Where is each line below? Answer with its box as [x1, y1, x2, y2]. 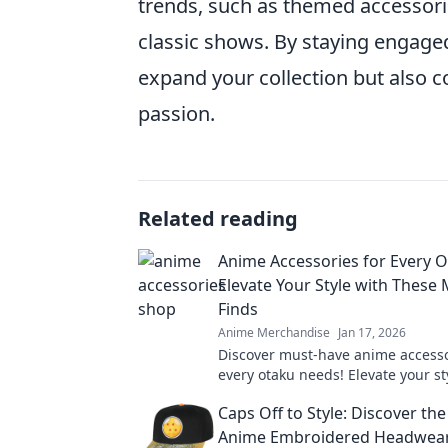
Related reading [138, 205, 298, 232]
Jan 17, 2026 [338, 324, 406, 341]
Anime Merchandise [218, 324, 330, 341]
